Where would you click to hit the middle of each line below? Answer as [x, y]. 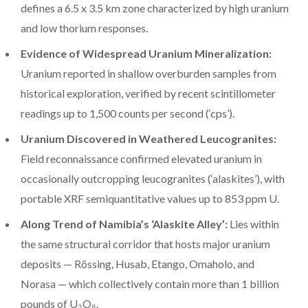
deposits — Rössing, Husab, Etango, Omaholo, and [137, 264]
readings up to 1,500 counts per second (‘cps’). [128, 113]
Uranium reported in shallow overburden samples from [148, 74]
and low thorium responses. [84, 28]
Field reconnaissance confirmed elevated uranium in [141, 159]
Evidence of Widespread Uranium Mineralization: [146, 54]
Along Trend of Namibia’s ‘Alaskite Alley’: [124, 224]
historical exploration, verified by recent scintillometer [148, 93]
